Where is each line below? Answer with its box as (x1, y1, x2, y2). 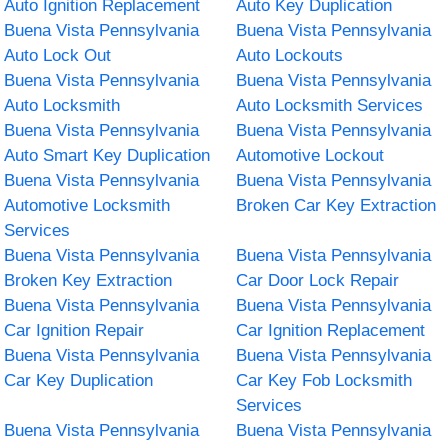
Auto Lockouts (236, 45, 343, 65)
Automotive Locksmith (4, 195, 171, 215)
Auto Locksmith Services (236, 95, 423, 115)
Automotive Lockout (236, 145, 384, 165)
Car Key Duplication (4, 370, 154, 390)
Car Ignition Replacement (236, 320, 425, 340)
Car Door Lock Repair (236, 270, 399, 290)
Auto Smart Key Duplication (4, 145, 211, 165)
